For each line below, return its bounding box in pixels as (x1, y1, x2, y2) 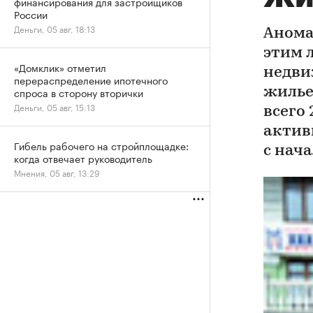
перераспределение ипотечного (14, 72, 168, 87)
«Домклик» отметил (14, 59, 106, 75)
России (14, 6, 48, 22)
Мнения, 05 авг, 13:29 (14, 166, 100, 179)
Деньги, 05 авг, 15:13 (14, 100, 95, 113)
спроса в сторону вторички (14, 85, 143, 100)
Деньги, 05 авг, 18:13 (14, 22, 95, 35)
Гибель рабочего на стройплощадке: (14, 138, 189, 153)
